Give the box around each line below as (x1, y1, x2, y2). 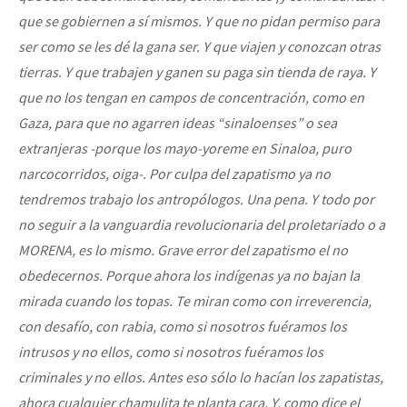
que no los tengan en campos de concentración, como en (18, 87, 364, 106)
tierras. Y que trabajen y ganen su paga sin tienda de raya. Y (18, 62, 376, 81)
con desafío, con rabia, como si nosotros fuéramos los (18, 316, 347, 335)
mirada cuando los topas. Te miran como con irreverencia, (18, 291, 372, 310)
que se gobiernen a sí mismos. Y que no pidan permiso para (18, 11, 380, 30)
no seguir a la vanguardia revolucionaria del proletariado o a (18, 214, 385, 233)
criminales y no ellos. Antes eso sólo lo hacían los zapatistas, (18, 367, 383, 386)
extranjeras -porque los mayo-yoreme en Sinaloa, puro (18, 138, 352, 157)
